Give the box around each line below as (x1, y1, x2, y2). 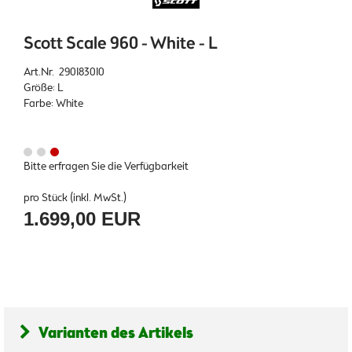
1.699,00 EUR (24, 207, 141, 229)
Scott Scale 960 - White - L (24, 32, 218, 56)
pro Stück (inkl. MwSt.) (24, 190, 126, 205)
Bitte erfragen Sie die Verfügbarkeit (24, 159, 189, 174)
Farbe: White (24, 96, 83, 111)
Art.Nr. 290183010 (24, 64, 104, 79)
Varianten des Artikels (38, 322, 193, 344)
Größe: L (24, 80, 64, 95)
